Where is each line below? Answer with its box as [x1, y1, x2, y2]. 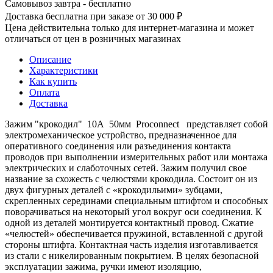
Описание [29, 54, 71, 65]
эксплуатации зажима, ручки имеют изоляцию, [5, 261, 202, 272]
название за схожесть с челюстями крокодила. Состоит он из [5, 173, 257, 184]
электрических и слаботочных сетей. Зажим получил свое [5, 162, 247, 173]
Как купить [29, 76, 77, 87]
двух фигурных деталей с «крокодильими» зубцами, [5, 184, 222, 195]
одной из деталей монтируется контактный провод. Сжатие [5, 217, 253, 228]
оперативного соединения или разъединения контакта [5, 140, 231, 151]
